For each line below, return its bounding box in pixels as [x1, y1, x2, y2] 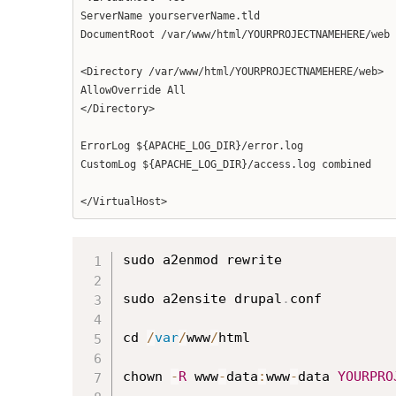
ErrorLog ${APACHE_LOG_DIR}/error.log [80, 140, 303, 152]
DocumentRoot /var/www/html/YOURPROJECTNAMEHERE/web [80, 28, 390, 41]
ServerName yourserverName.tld [80, 10, 260, 22]
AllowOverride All [80, 84, 186, 96]
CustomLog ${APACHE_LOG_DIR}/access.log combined [80, 158, 371, 171]
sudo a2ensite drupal [123, 291, 282, 307]
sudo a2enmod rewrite [123, 252, 282, 268]
